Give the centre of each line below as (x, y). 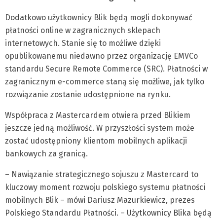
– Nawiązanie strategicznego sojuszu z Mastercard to (102, 175)
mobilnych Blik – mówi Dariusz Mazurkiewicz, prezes (100, 200)
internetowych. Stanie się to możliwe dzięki (83, 43)
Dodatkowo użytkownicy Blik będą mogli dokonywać (99, 18)
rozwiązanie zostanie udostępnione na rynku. (88, 95)
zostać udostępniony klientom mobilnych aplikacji (96, 141)
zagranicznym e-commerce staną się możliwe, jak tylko (105, 82)
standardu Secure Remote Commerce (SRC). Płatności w (106, 69)
